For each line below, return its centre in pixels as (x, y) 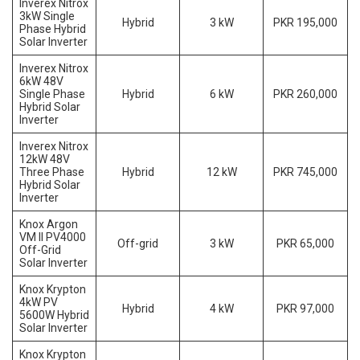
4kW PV (39, 303)
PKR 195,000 (305, 23)
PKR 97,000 (305, 309)
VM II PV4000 (53, 237)
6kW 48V (41, 82)
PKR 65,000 (305, 244)
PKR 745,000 (305, 172)
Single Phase (52, 94)
